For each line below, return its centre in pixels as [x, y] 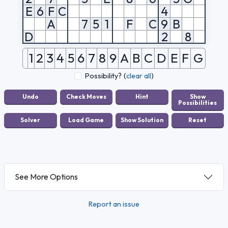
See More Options [46, 177]
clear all [139, 76]
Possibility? [104, 76]
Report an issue [114, 204]
